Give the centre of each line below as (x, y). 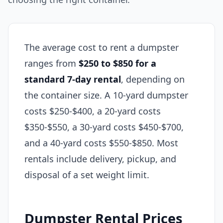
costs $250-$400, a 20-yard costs (93, 111)
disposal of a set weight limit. (87, 175)
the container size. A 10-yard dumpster (106, 95)
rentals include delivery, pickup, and (100, 159)
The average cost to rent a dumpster (102, 47)
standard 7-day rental (73, 79)
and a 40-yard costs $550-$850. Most (101, 143)
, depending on (153, 79)
